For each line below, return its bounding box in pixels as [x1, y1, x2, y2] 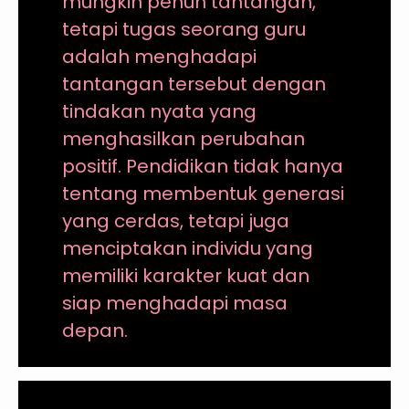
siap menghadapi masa [61, 289, 288, 316]
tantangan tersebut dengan [61, 70, 326, 97]
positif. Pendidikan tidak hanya [61, 152, 343, 179]
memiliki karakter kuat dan [61, 262, 309, 288]
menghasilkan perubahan [61, 125, 305, 152]
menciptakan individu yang [61, 235, 313, 261]
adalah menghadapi [61, 43, 257, 69]
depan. [61, 317, 128, 343]
